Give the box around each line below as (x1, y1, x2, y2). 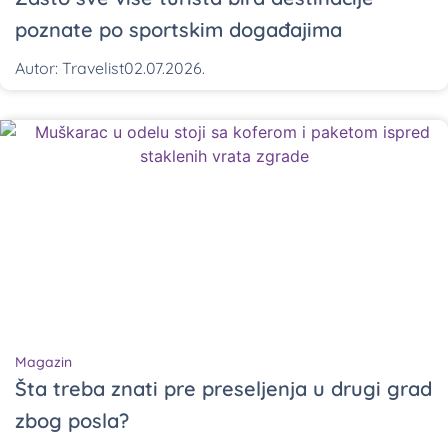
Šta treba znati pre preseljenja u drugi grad (15, 376, 432, 402)
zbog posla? (15, 408, 129, 434)
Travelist (58, 58, 124, 79)
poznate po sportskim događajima (15, 17, 342, 43)
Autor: (15, 58, 58, 79)
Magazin (15, 353, 72, 372)
